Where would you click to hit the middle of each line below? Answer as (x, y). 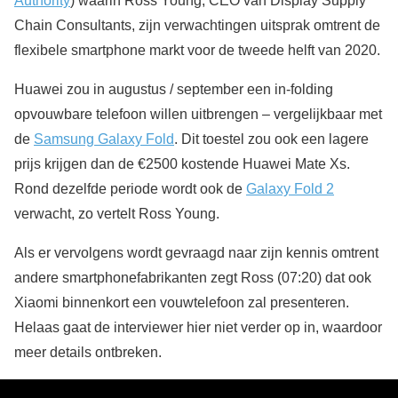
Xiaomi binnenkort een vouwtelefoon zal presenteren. (182, 303)
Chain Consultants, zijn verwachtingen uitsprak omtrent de (197, 26)
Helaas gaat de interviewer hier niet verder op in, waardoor (198, 328)
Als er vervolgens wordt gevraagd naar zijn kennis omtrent (196, 253)
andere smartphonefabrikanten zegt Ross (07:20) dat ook (193, 278)
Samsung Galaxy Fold (104, 139)
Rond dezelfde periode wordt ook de (130, 189)
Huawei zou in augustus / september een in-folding (174, 90)
